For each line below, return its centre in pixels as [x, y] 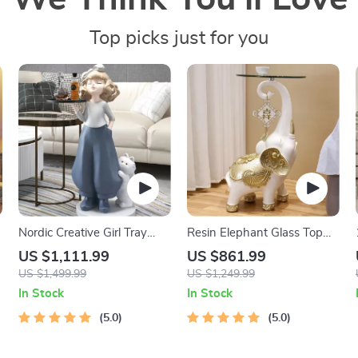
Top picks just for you [179, 38]
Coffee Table [220, 250]
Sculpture [44, 250]
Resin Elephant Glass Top [255, 233]
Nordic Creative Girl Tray [83, 233]
